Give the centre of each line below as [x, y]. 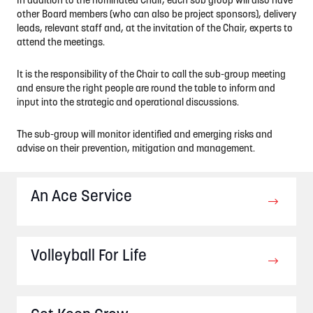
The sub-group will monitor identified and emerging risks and [145, 135]
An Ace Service [81, 197]
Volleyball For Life [89, 257]
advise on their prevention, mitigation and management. [136, 149]
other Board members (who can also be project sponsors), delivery [156, 15]
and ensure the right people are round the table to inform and [146, 89]
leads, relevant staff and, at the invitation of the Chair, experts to [155, 29]
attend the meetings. [61, 43]
